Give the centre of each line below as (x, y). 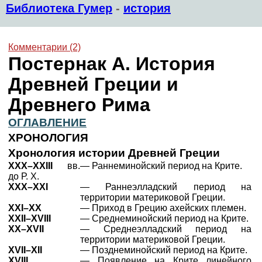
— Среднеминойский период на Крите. (164, 218)
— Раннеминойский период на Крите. (161, 166)
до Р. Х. (24, 176)
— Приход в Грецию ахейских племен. (163, 208)
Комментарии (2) (44, 47)
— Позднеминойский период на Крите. (164, 250)
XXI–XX (25, 208)
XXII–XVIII (30, 218)
